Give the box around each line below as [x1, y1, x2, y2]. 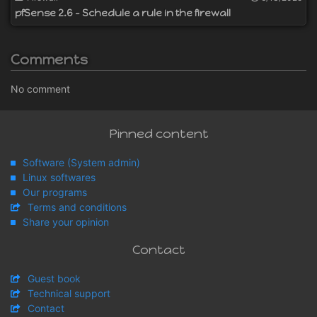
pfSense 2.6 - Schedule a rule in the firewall [15, 7, 231, 20]
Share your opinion [23, 216, 109, 229]
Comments [11, 51, 88, 69]
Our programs [23, 186, 87, 199]
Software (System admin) [23, 156, 140, 169]
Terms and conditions [28, 201, 127, 214]
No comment [11, 83, 70, 96]
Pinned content [108, 126, 209, 142]
